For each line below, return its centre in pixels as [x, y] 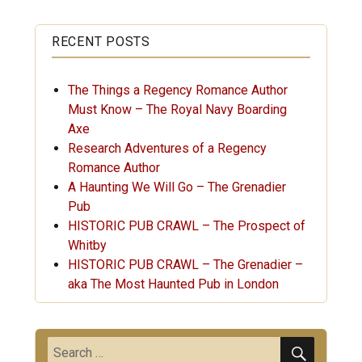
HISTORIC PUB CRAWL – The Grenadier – [185, 264]
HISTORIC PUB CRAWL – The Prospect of [186, 225]
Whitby [87, 245]
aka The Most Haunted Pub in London [173, 284]
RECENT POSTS [101, 41]
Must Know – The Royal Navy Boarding [177, 109]
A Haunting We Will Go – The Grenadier [177, 187]
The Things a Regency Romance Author [177, 90]
